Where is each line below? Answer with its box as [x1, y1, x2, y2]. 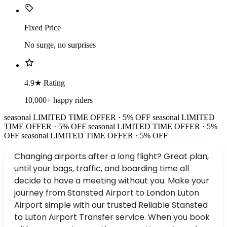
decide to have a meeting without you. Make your [14, 175, 209, 187]
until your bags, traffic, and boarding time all [14, 163, 189, 175]
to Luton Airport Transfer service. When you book [14, 211, 210, 223]
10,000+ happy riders [24, 96, 93, 105]
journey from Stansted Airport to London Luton [14, 187, 199, 199]
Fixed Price [24, 23, 61, 32]
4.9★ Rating [24, 79, 65, 88]
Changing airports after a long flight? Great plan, [14, 150, 209, 163]
